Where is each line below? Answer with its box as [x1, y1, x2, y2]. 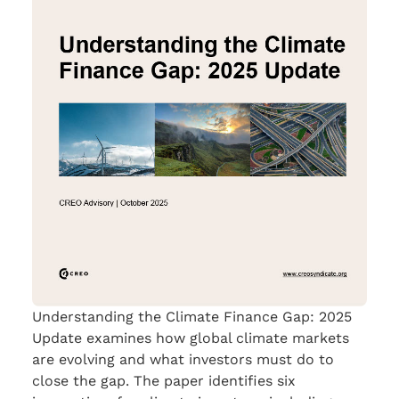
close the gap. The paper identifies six [32, 372, 296, 390]
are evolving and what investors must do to [32, 351, 334, 369]
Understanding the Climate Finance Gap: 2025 [32, 308, 352, 326]
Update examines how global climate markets [32, 330, 349, 347]
